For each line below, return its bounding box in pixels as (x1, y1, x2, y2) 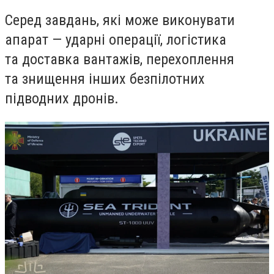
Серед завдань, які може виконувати (5, 12, 235, 29)
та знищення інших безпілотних (5, 70, 205, 88)
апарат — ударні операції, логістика (5, 31, 226, 49)
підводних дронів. (5, 90, 119, 108)
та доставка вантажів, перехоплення (5, 51, 234, 68)
